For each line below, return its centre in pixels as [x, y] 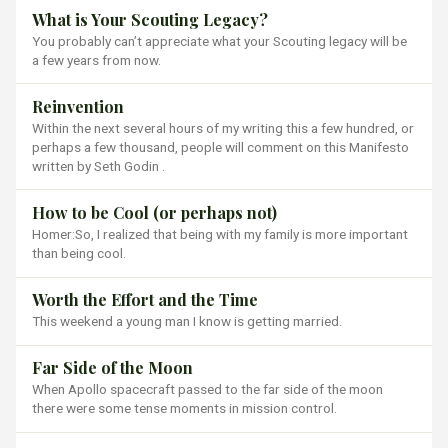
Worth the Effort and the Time [145, 300]
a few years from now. [96, 59]
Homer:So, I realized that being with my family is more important [220, 233]
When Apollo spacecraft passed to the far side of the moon [207, 389]
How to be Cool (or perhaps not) [154, 212]
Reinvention [78, 106]
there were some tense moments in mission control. [184, 408]
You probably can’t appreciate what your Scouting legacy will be [219, 40]
